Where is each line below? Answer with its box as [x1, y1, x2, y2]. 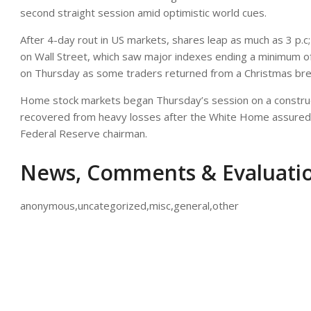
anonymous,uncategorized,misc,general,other [20, 198, 239, 212]
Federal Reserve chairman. [20, 126, 147, 140]
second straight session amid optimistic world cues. [20, 5, 267, 19]
